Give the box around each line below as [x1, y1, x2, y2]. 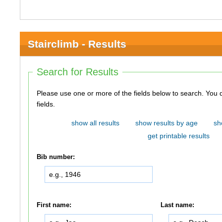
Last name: [161, 201, 195, 209]
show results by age [135, 119, 198, 127]
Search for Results [37, 66, 119, 77]
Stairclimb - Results [28, 38, 127, 50]
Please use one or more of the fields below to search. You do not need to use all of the [37, 89, 206, 97]
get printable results [148, 132, 210, 140]
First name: [37, 201, 72, 209]
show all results [71, 119, 119, 127]
